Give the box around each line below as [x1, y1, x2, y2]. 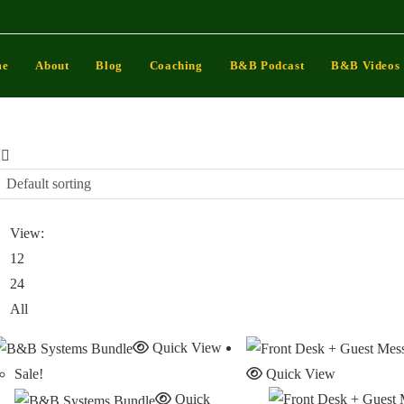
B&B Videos [331, 59, 400, 72]
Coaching [149, 59, 203, 72]
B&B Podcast [229, 59, 305, 72]
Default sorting [6, 176, 91, 191]
